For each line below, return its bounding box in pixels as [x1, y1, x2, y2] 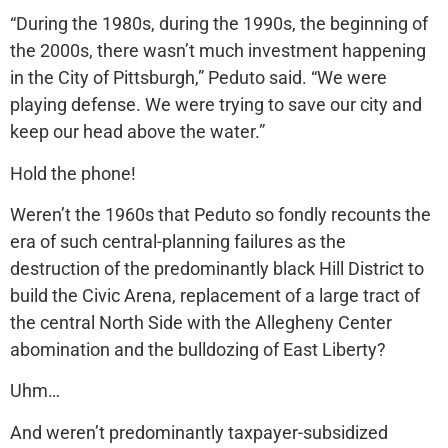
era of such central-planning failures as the [10, 231, 346, 253]
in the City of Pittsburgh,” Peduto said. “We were [10, 67, 387, 89]
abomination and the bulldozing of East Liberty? [10, 339, 386, 361]
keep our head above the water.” [10, 121, 265, 143]
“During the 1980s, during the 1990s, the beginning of [10, 13, 428, 35]
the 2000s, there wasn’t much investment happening [10, 40, 426, 62]
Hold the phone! [10, 162, 136, 184]
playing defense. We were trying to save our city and [10, 94, 422, 116]
